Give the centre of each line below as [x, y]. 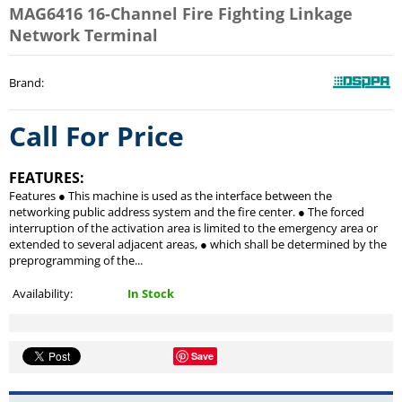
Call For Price [96, 136]
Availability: [43, 294]
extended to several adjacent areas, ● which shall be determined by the [198, 245]
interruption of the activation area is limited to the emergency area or [193, 228]
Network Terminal [83, 35]
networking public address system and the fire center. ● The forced [187, 212]
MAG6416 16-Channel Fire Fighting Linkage [181, 14]
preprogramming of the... [76, 261]
